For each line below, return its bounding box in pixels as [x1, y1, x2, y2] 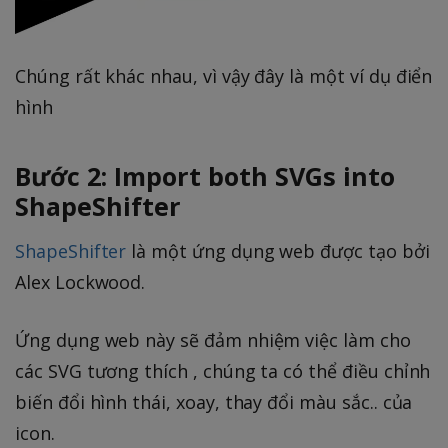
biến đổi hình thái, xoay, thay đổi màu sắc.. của [15, 389, 413, 414]
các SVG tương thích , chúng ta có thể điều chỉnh [15, 358, 431, 383]
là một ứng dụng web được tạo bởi [126, 238, 430, 263]
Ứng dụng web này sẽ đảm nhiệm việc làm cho [15, 327, 411, 352]
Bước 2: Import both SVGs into [15, 158, 395, 193]
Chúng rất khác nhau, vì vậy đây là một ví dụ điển [15, 63, 433, 88]
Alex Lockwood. [15, 269, 146, 294]
